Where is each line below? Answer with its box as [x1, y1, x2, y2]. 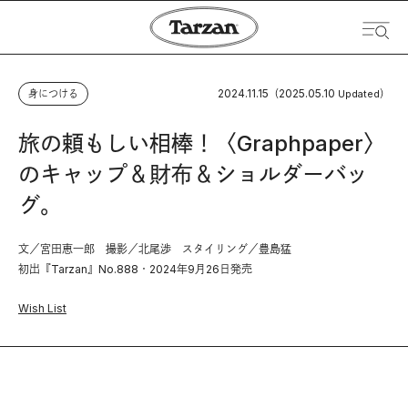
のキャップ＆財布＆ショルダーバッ [18, 161, 368, 188]
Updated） [338, 87, 390, 100]
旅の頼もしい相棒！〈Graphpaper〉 [18, 130, 385, 157]
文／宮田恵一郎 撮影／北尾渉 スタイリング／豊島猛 [18, 242, 291, 256]
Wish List [18, 301, 66, 315]
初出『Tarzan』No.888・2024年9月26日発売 [18, 262, 252, 276]
